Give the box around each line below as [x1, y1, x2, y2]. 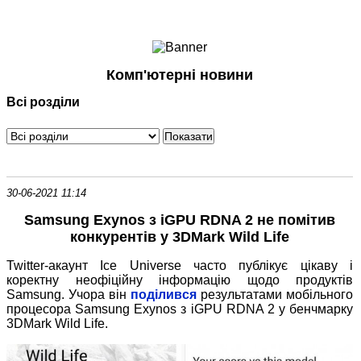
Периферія [132, 77, 199, 91]
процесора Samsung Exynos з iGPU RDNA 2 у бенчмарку [6, 302, 354, 317]
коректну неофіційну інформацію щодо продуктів [6, 273, 354, 288]
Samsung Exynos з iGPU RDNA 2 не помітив [24, 212, 336, 229]
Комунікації [132, 55, 199, 68]
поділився [131, 288, 197, 302]
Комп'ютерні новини [106, 66, 254, 83]
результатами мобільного [197, 288, 354, 302]
